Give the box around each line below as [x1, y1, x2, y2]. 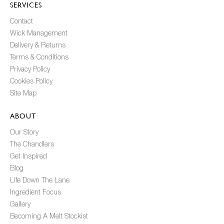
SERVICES [10, 1, 42, 9]
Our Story [10, 129, 38, 136]
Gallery [10, 201, 30, 208]
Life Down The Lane [10, 177, 69, 184]
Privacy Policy [10, 66, 50, 73]
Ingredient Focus [10, 189, 61, 196]
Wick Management [10, 30, 67, 37]
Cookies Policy [10, 78, 52, 85]
